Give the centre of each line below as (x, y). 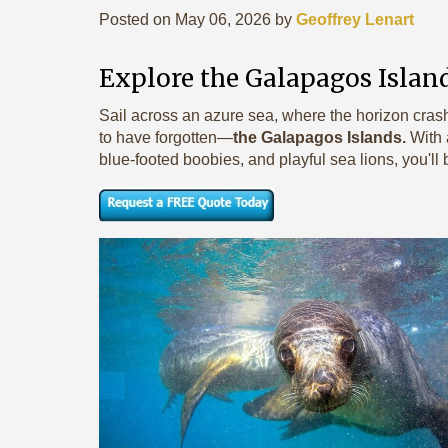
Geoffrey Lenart (355, 19)
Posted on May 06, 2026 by (197, 19)
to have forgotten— (166, 137)
